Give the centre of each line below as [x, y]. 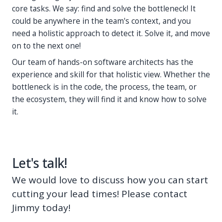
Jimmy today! [41, 207]
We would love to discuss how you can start [110, 180]
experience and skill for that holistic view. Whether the [111, 74]
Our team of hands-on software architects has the [103, 62]
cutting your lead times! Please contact [100, 194]
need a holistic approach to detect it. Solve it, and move [111, 33]
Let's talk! [40, 163]
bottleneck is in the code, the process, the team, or [104, 87]
